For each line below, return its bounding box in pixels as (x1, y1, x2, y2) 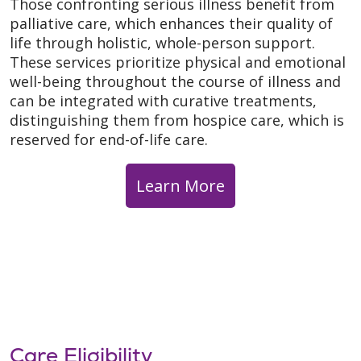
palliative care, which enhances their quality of (10, 13, 333, 33)
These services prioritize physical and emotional (10, 52, 346, 72)
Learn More (136, 174, 225, 197)
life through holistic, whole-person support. (10, 32, 315, 52)
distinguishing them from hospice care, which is (10, 110, 344, 130)
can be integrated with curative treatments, (10, 90, 317, 110)
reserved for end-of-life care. (10, 129, 208, 149)
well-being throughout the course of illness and (10, 71, 341, 91)
